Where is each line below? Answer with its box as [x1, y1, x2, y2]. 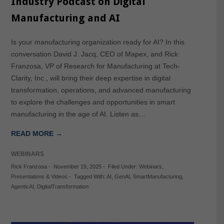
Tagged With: [73, 173, 106, 180]
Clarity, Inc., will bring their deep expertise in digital [10, 74, 170, 82]
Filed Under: [107, 163, 139, 170]
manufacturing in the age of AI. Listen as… [10, 110, 145, 118]
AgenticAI [10, 183, 34, 190]
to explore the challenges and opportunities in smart [10, 98, 175, 106]
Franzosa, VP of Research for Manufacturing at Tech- [10, 62, 180, 70]
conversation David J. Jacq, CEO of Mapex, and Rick [10, 50, 178, 58]
